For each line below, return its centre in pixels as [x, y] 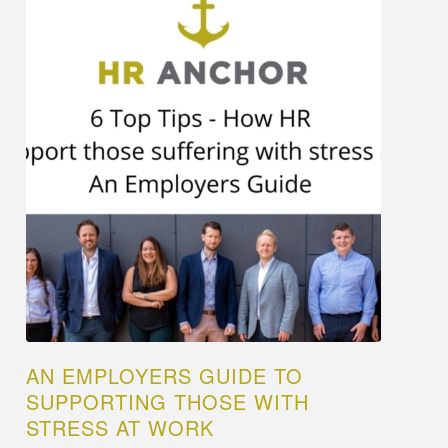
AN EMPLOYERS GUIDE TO [165, 375]
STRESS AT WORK [120, 427]
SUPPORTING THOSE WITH [168, 401]
